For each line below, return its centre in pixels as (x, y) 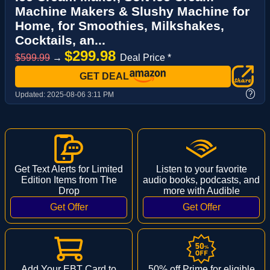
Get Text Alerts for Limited (69, 169)
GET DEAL (104, 76)
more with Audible (201, 190)
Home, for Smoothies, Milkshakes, (120, 26)
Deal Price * (146, 58)
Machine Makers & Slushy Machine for (132, 11)
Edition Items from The (69, 180)
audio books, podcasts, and (201, 180)
